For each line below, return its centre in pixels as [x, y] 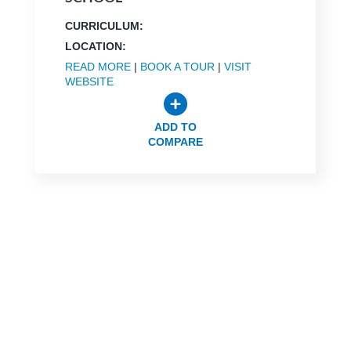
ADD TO [175, 127]
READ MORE [98, 66]
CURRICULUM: [104, 25]
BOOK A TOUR [177, 66]
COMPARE [175, 141]
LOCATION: [95, 46]
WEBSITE [89, 81]
